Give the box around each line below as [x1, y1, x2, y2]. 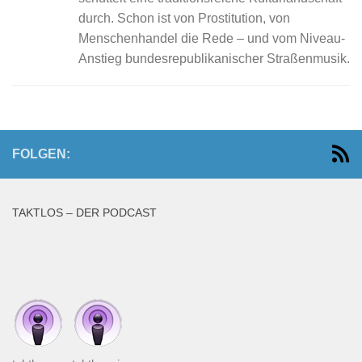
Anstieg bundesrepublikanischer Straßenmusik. [78, 52, 350, 66]
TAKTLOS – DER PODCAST [12, 206, 157, 220]
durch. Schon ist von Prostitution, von [78, 11, 290, 26]
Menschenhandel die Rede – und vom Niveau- [78, 32, 345, 46]
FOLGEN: [12, 147, 70, 162]
